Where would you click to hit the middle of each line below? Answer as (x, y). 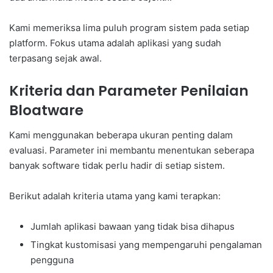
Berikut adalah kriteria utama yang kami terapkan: (115, 196)
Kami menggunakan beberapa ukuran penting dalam (121, 135)
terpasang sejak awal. (55, 58)
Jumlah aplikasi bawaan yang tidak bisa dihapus (133, 226)
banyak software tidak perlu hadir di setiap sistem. (117, 165)
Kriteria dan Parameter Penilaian (129, 91)
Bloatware (46, 111)
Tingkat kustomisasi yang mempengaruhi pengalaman (146, 244)
